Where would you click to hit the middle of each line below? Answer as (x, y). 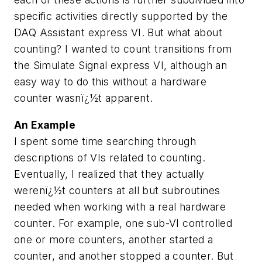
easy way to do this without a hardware (111, 82)
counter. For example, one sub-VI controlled (123, 223)
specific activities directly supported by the (121, 16)
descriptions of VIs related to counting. (110, 157)
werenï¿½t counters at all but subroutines (117, 190)
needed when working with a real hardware (120, 206)
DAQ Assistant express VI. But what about (118, 33)
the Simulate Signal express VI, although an (121, 65)
